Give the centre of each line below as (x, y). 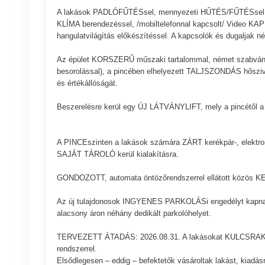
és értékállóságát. (87, 83)
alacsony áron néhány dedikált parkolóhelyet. (134, 214)
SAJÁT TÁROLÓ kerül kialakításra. (117, 154)
